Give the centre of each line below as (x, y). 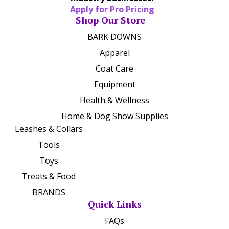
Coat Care (114, 69)
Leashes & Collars (49, 129)
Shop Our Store (110, 20)
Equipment (114, 85)
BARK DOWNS (114, 37)
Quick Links (114, 204)
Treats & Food (49, 177)
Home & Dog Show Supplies (114, 116)
